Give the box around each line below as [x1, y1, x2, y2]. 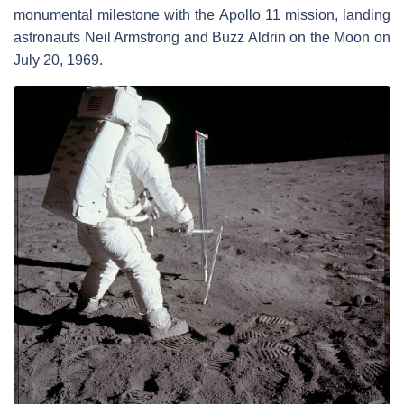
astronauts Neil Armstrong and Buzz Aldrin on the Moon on [14, 30, 390, 46]
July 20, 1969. [14, 52, 103, 69]
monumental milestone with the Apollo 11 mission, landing [14, 7, 390, 23]
